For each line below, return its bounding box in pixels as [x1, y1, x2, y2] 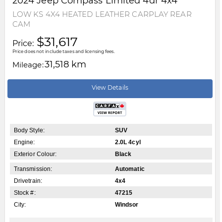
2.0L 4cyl [114, 139, 141, 146]
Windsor [114, 201, 139, 209]
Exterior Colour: [13, 151, 57, 158]
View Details [91, 84, 128, 92]
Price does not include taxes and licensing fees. [12, 49, 115, 55]
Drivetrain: [13, 177, 42, 185]
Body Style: [13, 127, 45, 134]
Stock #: [13, 189, 36, 197]
